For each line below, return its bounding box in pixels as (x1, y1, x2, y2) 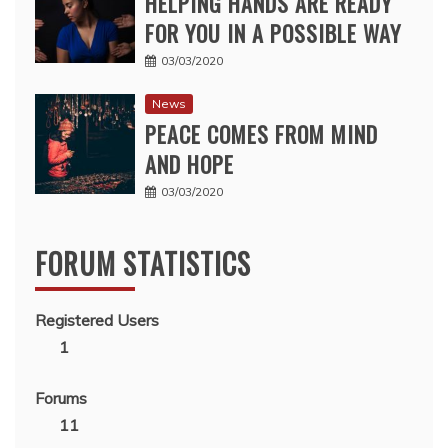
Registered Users (35, 310, 159, 331)
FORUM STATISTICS (35, 243, 251, 285)
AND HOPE (145, 148, 234, 181)
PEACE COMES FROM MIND (145, 118, 378, 151)
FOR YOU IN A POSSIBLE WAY (145, 17, 401, 50)
